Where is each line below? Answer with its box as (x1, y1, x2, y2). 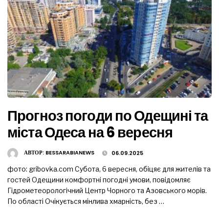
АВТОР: (24, 148, 45, 156)
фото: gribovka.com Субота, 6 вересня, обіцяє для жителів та (7, 164, 211, 173)
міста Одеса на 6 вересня (7, 122, 173, 142)
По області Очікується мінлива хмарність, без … (7, 197, 164, 205)
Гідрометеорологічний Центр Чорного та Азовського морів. (7, 186, 207, 195)
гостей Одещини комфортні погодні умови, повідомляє (7, 175, 191, 184)
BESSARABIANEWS (45, 148, 94, 156)
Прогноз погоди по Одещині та (7, 105, 208, 126)
